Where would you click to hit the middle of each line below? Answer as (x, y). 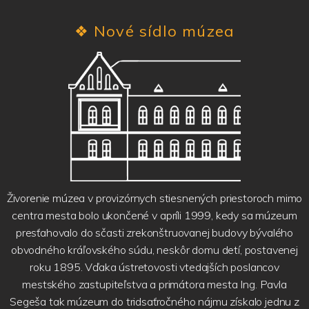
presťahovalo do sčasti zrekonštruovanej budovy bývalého (154, 233)
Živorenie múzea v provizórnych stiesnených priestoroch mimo (154, 198)
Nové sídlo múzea (164, 31)
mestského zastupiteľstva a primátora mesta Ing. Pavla (154, 285)
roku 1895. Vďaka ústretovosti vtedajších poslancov (154, 267)
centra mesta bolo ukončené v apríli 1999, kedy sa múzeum (154, 216)
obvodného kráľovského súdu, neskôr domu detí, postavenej (154, 250)
